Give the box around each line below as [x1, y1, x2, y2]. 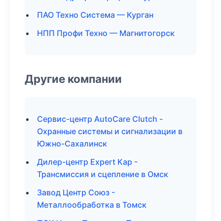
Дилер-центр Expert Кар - [37, 157, 138, 167]
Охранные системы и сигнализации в [37, 126, 183, 136]
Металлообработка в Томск [37, 200, 147, 210]
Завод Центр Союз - [37, 187, 115, 197]
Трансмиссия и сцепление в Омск [37, 169, 168, 179]
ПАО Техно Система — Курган [37, 10, 153, 20]
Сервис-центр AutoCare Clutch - [37, 114, 163, 124]
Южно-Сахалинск [37, 139, 107, 148]
